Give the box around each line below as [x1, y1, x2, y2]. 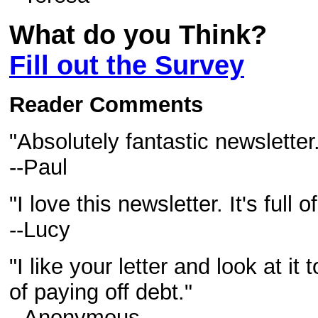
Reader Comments [9, 92, 203, 117]
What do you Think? [9, 20, 267, 50]
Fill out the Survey [9, 50, 244, 80]
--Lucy [9, 217, 70, 242]
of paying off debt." [9, 280, 192, 305]
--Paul [9, 155, 67, 180]
